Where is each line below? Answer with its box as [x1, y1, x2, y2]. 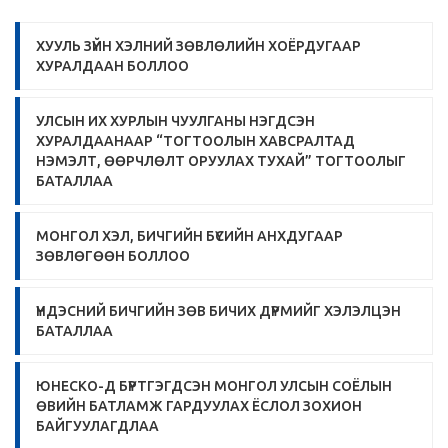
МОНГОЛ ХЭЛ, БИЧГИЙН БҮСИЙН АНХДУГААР [36, 228, 343, 245]
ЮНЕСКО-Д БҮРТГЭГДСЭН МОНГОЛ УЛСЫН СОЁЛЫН [36, 378, 392, 395]
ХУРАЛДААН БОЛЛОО [36, 58, 189, 75]
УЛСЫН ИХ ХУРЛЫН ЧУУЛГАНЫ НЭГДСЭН [36, 113, 315, 130]
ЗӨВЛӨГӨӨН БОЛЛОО [36, 248, 190, 265]
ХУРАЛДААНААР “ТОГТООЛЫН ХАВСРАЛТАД [36, 133, 355, 150]
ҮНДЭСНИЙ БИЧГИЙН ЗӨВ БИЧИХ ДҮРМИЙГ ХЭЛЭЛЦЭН [36, 303, 401, 320]
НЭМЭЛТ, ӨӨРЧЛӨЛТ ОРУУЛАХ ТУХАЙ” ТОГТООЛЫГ [36, 153, 406, 170]
